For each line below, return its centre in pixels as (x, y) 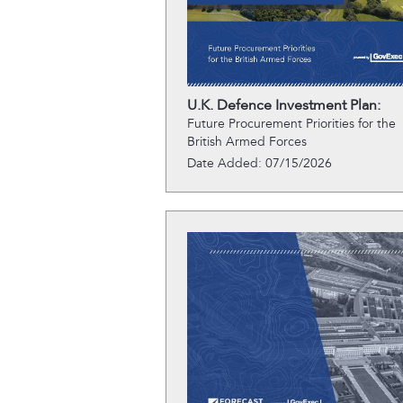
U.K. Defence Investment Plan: (283, 105)
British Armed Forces (246, 142)
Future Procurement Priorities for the (291, 124)
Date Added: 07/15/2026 (259, 163)
